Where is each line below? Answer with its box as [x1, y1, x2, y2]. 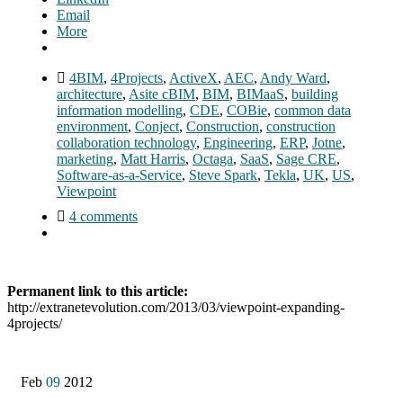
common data [274, 102, 351, 118]
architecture [57, 85, 122, 102]
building [291, 85, 338, 102]
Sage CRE [276, 150, 336, 166]
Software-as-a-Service [57, 166, 182, 183]
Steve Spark [189, 166, 257, 183]
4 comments [69, 208, 138, 224]
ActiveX [169, 69, 218, 85]
